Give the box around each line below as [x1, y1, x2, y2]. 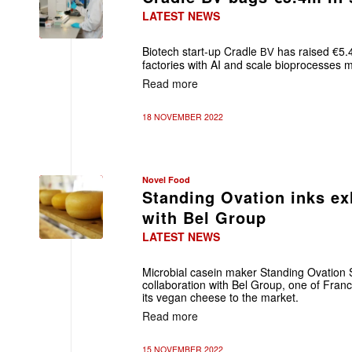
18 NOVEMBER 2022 [142, 111, 223, 123]
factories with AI [142, 57, 221, 72]
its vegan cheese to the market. [142, 289, 299, 305]
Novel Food [142, 174, 190, 185]
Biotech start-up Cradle [142, 43, 257, 59]
